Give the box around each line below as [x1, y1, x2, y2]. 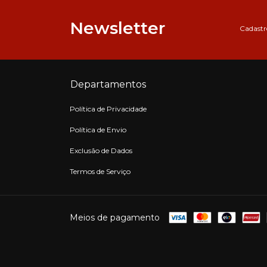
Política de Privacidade [70, 104, 147, 114]
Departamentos [70, 79, 146, 91]
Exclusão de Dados [70, 146, 132, 156]
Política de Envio [70, 125, 126, 135]
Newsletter [70, 18, 165, 39]
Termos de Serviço [70, 167, 131, 176]
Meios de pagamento [70, 212, 160, 223]
